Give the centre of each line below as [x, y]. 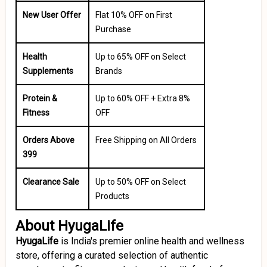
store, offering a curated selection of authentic [112, 255]
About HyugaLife [69, 226]
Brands [109, 71]
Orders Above [49, 140]
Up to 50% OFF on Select [141, 182]
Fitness [36, 113]
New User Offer [52, 15]
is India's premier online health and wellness [151, 241]
